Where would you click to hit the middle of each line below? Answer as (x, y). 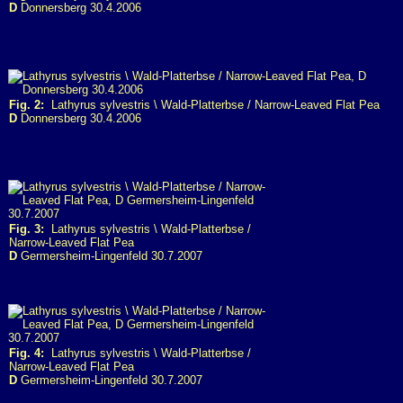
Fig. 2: (27, 105)
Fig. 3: (27, 229)
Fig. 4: (27, 353)
